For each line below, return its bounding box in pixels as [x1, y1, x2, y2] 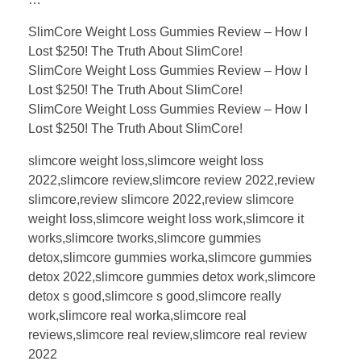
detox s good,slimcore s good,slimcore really [28, 288, 281, 303]
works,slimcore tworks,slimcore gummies [28, 230, 261, 245]
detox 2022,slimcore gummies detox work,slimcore [28, 269, 316, 284]
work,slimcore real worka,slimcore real [28, 308, 247, 322]
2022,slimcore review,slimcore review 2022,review [28, 172, 315, 187]
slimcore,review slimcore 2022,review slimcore [28, 192, 294, 206]
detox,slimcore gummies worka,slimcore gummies [28, 250, 312, 264]
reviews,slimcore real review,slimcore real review [28, 327, 307, 342]
